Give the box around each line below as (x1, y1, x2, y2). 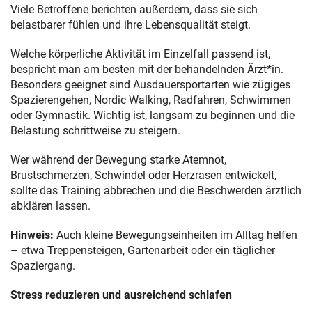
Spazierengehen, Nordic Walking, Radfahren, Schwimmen (10, 93, 291, 107)
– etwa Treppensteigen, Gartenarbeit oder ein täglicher (10, 243, 275, 257)
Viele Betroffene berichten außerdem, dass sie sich (10, 2, 258, 16)
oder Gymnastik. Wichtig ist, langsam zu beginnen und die (10, 108, 295, 122)
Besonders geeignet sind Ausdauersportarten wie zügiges (10, 77, 290, 91)
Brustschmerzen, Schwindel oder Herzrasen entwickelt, (10, 168, 276, 182)
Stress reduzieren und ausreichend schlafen (10, 288, 232, 302)
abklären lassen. (10, 198, 91, 212)
